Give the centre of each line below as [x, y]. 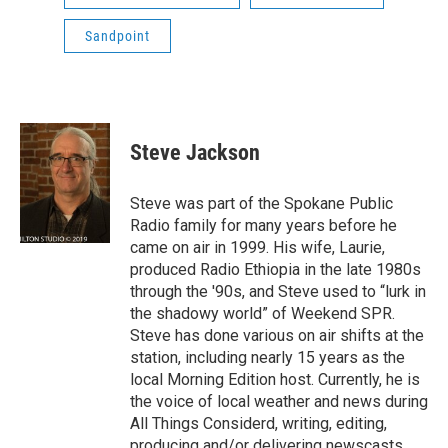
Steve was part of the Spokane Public [261, 203]
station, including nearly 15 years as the [267, 357]
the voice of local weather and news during [279, 401]
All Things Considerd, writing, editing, [258, 423]
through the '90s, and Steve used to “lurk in [278, 291]
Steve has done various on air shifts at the [277, 335]
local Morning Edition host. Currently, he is [275, 379]
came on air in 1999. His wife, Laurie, [257, 247]
